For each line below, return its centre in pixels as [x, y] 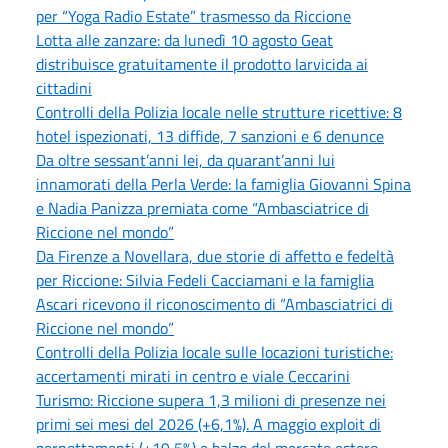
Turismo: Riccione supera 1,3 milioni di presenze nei [211, 399]
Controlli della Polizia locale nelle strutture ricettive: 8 [219, 111]
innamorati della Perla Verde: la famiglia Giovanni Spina [223, 183]
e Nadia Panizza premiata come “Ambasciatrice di [202, 207]
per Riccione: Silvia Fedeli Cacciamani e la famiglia [205, 279]
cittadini [64, 87]
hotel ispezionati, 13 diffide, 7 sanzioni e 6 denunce [210, 135]
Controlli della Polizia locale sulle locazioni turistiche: [214, 351]
